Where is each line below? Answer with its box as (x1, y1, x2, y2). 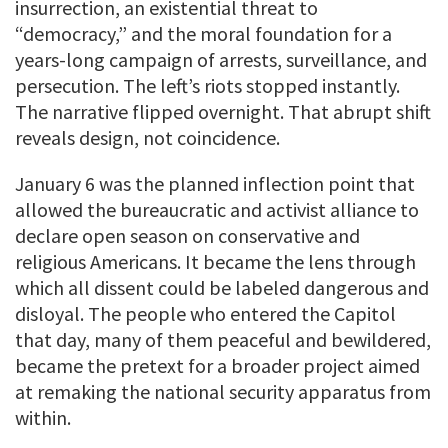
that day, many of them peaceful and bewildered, (15, 326, 431, 352)
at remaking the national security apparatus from (15, 378, 431, 404)
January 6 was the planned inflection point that (15, 170, 415, 196)
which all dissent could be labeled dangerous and (15, 274, 429, 300)
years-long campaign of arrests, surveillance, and (15, 46, 427, 72)
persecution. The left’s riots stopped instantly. (15, 72, 400, 98)
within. (15, 404, 71, 430)
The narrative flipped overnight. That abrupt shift (15, 98, 431, 124)
